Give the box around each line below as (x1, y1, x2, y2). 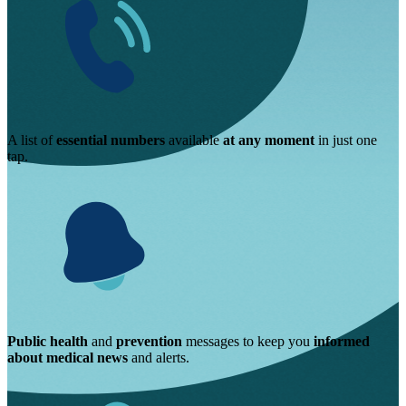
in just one (314, 132, 377, 149)
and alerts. (128, 350, 189, 366)
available (165, 132, 223, 149)
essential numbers (56, 132, 165, 149)
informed (314, 333, 370, 350)
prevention (116, 333, 182, 350)
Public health (7, 333, 88, 350)
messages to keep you (182, 333, 314, 350)
